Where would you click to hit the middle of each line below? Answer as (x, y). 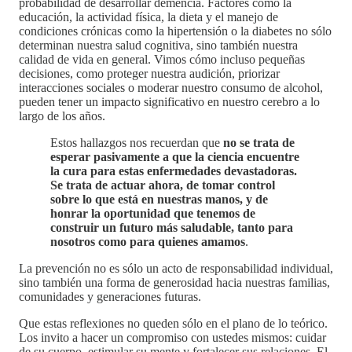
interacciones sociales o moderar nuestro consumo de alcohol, (171, 88)
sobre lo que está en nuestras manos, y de (159, 200)
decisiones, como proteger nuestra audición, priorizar (149, 74)
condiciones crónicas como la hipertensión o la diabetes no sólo (175, 31)
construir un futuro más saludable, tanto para (172, 228)
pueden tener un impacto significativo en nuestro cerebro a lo (169, 102)
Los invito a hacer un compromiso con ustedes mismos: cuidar (172, 338)
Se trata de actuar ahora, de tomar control (163, 185)
